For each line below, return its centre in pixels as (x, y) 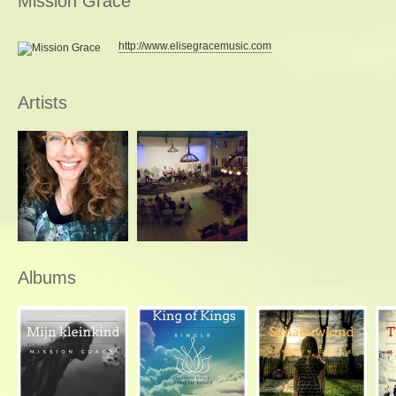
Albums (47, 278)
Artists (42, 103)
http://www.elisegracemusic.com (195, 46)
